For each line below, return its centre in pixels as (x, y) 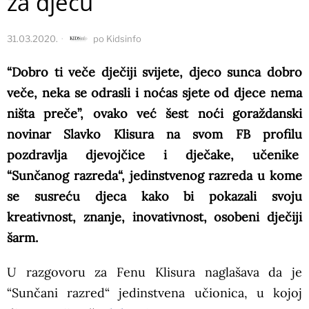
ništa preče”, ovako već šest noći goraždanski (154, 114)
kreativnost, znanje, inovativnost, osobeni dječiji (154, 217)
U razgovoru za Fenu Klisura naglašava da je (154, 272)
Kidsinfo (124, 39)
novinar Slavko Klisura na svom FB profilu (154, 134)
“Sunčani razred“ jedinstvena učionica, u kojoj (154, 293)
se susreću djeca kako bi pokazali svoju (154, 197)
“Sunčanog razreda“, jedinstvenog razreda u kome (154, 176)
